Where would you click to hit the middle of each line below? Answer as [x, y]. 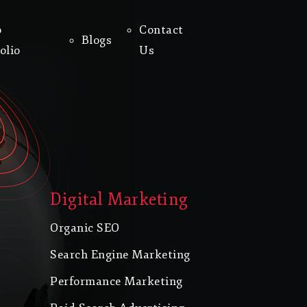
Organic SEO [85, 228]
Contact [161, 30]
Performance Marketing [116, 282]
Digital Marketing [119, 200]
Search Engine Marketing [120, 255]
